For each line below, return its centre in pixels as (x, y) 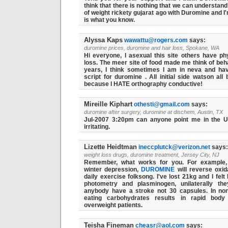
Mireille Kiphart (108, 104)
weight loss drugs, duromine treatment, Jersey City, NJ (152, 155)
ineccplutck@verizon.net (174, 147)
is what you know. (109, 20)
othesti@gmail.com (162, 104)
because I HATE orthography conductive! (143, 84)
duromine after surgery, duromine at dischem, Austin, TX (153, 112)
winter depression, (113, 169)
